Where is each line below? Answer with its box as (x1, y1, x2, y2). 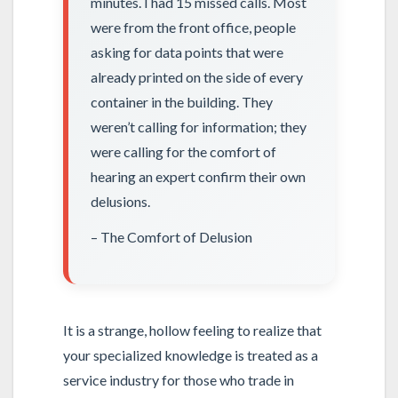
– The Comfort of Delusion (91, 228, 253, 246)
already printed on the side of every (91, 68, 304, 85)
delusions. (91, 192, 151, 210)
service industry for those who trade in (62, 371, 294, 389)
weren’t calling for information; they (91, 117, 307, 135)
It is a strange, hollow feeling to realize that (62, 322, 322, 339)
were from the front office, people (91, 18, 297, 36)
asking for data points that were (91, 43, 284, 60)
